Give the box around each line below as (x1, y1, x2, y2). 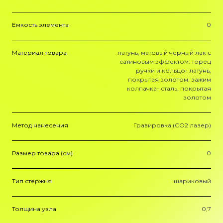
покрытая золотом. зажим (128, 76, 211, 83)
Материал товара (12, 49, 67, 56)
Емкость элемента (12, 21, 69, 28)
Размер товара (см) (12, 149, 73, 157)
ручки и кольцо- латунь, (136, 67, 211, 74)
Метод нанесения (12, 121, 68, 129)
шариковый (174, 177, 211, 185)
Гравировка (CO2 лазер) (133, 121, 211, 129)
